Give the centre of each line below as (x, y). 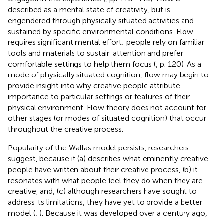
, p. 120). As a (179, 64)
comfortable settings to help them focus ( (82, 64)
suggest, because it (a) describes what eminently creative (108, 158)
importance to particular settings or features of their (99, 96)
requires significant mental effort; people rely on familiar (106, 42)
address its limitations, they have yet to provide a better (105, 202)
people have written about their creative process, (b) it (103, 169)
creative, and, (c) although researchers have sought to (102, 191)
